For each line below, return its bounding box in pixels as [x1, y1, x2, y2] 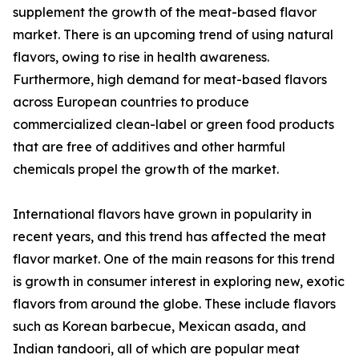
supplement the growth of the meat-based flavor [13, 4, 317, 21]
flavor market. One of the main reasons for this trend [13, 251, 335, 268]
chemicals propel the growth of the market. [13, 161, 279, 178]
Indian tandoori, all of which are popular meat [13, 341, 300, 357]
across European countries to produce [13, 94, 249, 111]
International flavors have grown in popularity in [13, 206, 312, 223]
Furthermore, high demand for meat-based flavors [13, 71, 327, 88]
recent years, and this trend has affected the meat [13, 228, 326, 245]
